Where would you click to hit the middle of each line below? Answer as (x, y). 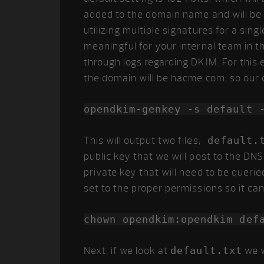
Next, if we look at (127, 251)
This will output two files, (142, 141)
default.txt (206, 250)
